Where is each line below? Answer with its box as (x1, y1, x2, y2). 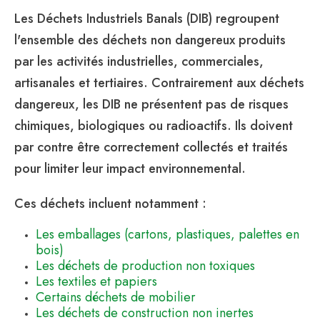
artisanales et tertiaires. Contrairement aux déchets (14, 74, 304, 93)
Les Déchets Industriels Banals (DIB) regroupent (14, 9, 279, 29)
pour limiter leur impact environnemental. (14, 159, 246, 179)
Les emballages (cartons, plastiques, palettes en (35, 225, 299, 244)
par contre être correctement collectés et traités (14, 138, 288, 157)
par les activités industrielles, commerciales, (14, 52, 264, 71)
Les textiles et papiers (35, 272, 157, 291)
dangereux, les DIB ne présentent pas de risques (14, 95, 289, 114)
